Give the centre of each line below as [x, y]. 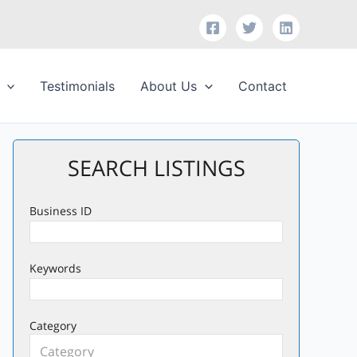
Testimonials [78, 86]
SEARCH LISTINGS [156, 168]
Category [53, 326]
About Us [169, 86]
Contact [263, 86]
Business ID [61, 211]
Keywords [55, 268]
